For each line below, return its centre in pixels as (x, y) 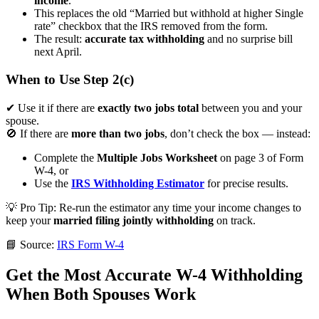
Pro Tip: (38, 207)
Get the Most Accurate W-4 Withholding (154, 274)
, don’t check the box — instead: (237, 133)
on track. (235, 220)
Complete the (66, 157)
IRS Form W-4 (90, 244)
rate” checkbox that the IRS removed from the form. (151, 26)
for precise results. (246, 183)
